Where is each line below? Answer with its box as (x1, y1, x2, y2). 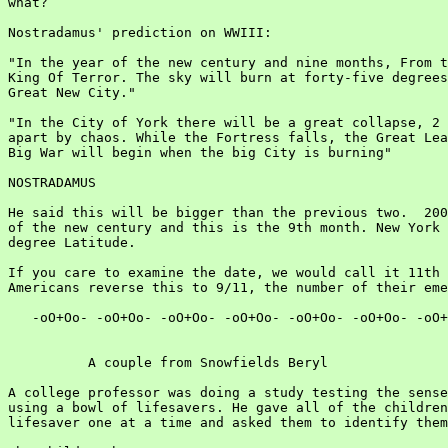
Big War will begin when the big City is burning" (8, 145, 392, 160)
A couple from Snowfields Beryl (8, 355, 328, 370)
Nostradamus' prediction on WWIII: (8, 25, 272, 40)
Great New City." (8, 85, 136, 100)
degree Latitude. (8, 235, 136, 250)
